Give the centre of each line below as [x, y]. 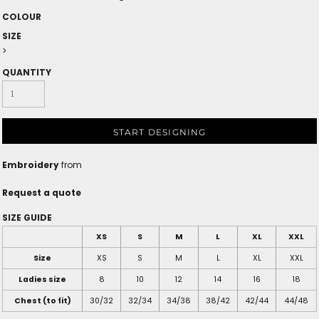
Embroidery [31, 165]
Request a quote [42, 193]
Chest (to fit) [42, 301]
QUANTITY [27, 73]
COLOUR [22, 17]
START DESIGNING [159, 132]
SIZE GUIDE [27, 218]
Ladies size [42, 280]
